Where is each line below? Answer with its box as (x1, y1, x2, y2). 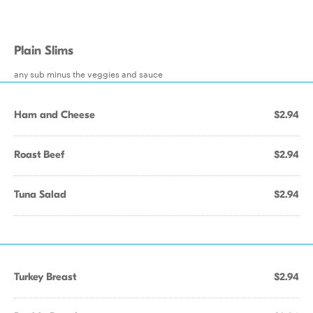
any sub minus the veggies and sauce (14, 67, 163, 80)
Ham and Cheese (14, 108, 95, 121)
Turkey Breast (14, 270, 76, 283)
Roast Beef (14, 148, 64, 161)
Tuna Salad (14, 188, 66, 201)
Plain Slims (14, 43, 73, 58)
